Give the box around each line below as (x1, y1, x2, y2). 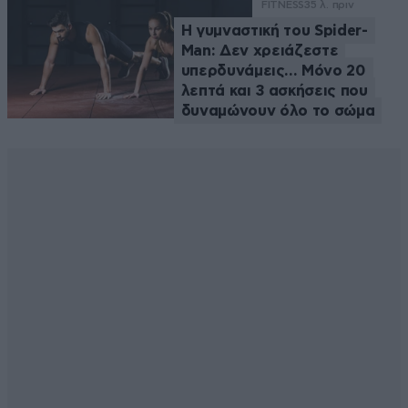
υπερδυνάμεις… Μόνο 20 (180, 62, 366, 78)
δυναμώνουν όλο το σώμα (180, 102, 375, 118)
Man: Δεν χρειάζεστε (180, 42, 339, 58)
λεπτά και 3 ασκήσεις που (180, 82, 368, 98)
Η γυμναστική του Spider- (180, 22, 368, 38)
